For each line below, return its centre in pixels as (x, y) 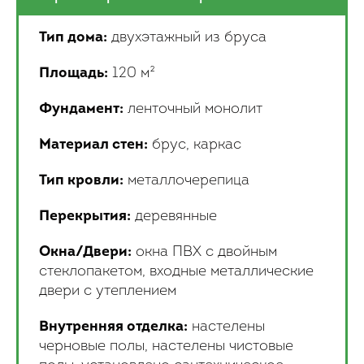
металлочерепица (186, 181)
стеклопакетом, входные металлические (176, 272)
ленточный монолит (193, 109)
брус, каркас (195, 145)
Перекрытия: (85, 217)
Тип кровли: (81, 181)
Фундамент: (81, 109)
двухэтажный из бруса (187, 38)
